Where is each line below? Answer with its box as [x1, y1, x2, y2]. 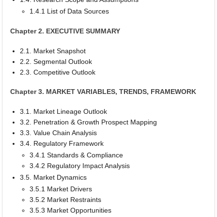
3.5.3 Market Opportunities [30, 206, 112, 214]
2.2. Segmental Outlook [20, 57, 93, 65]
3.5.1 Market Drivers [30, 185, 93, 193]
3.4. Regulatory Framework [20, 139, 104, 147]
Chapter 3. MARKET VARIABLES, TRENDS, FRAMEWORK [10, 88, 197, 96]
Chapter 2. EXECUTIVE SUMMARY [10, 27, 121, 35]
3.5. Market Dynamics [20, 173, 87, 181]
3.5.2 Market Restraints [30, 195, 102, 203]
